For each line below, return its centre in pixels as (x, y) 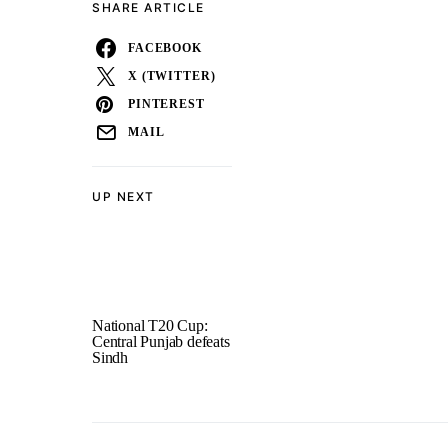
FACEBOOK (165, 48)
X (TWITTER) (172, 76)
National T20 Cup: (150, 325)
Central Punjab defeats (161, 341)
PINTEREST (166, 104)
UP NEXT (123, 196)
